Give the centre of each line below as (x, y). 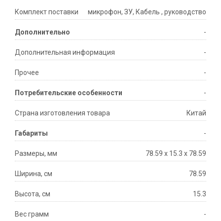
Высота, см (33, 194)
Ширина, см (34, 174)
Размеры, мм (36, 154)
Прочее (27, 73)
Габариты (31, 133)
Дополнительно (42, 32)
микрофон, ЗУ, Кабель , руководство (147, 12)
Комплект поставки (47, 12)
